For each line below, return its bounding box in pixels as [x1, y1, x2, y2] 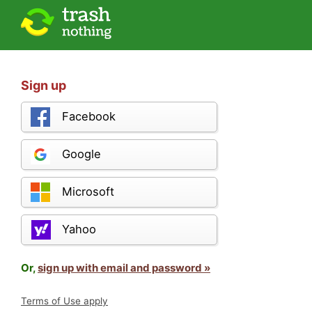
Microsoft [62, 185, 114, 198]
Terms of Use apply [21, 295, 108, 306]
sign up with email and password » [38, 261, 210, 274]
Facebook [62, 109, 116, 123]
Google [62, 147, 101, 161]
